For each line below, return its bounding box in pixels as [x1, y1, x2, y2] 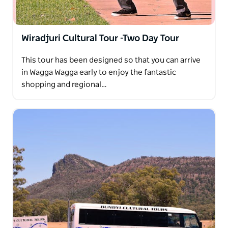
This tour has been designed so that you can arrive [21, 56, 201, 64]
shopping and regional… [21, 80, 107, 89]
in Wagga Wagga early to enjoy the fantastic [21, 68, 176, 76]
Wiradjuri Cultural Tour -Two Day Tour [21, 34, 179, 43]
